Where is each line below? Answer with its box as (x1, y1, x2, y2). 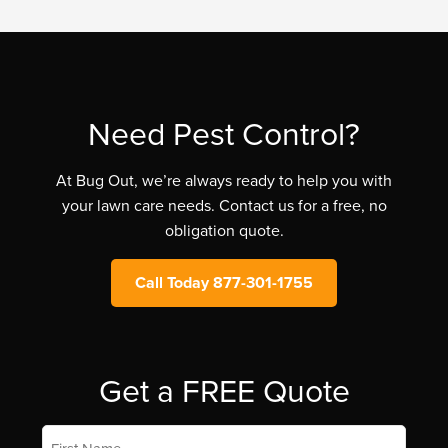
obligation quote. (164, 219, 284, 242)
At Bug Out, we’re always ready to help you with (56, 169, 392, 192)
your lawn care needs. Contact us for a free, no (61, 194, 387, 217)
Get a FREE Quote (98, 367, 350, 413)
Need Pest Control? (88, 110, 360, 156)
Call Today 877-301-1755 (135, 271, 313, 295)
